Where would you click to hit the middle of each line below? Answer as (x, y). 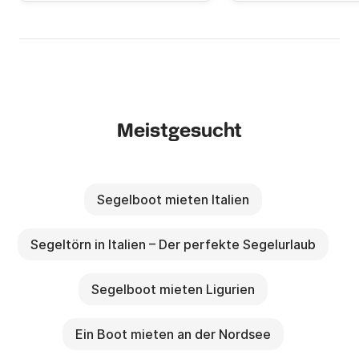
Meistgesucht (179, 132)
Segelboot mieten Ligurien (173, 290)
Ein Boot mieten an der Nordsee (173, 335)
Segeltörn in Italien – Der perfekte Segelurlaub (173, 245)
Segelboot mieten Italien (173, 200)
